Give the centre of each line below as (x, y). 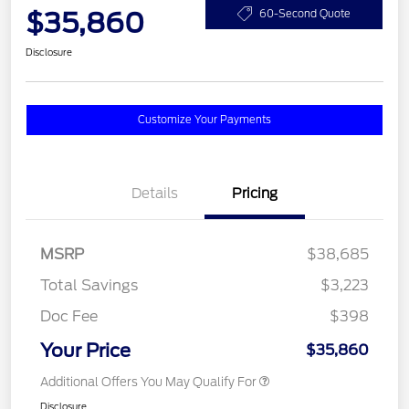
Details (154, 194)
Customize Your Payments (204, 120)
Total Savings (89, 286)
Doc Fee (69, 317)
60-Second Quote (305, 13)
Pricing (255, 194)
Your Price (85, 351)
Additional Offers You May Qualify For (148, 383)
